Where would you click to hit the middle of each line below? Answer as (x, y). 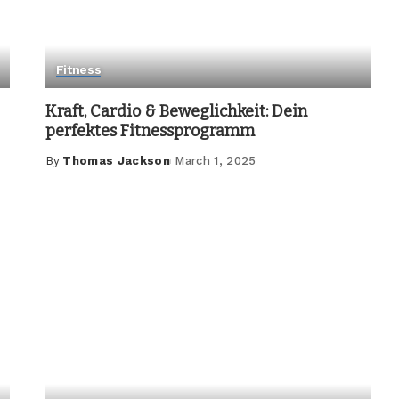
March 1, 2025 (216, 160)
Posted (68, 169)
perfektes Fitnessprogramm (150, 130)
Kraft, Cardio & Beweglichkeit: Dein (176, 111)
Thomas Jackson (117, 160)
